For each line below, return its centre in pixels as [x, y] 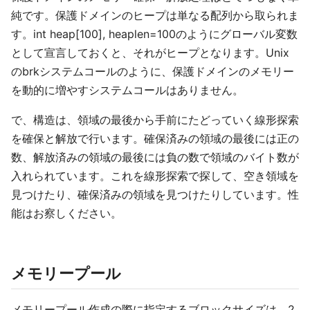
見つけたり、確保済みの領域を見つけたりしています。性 [155, 194]
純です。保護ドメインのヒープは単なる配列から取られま [155, 15]
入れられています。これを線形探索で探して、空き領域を [155, 176]
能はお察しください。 [66, 213]
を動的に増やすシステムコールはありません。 [127, 90]
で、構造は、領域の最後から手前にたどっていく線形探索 [155, 120]
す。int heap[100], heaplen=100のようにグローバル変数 [154, 34]
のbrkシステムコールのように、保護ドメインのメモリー [153, 71]
